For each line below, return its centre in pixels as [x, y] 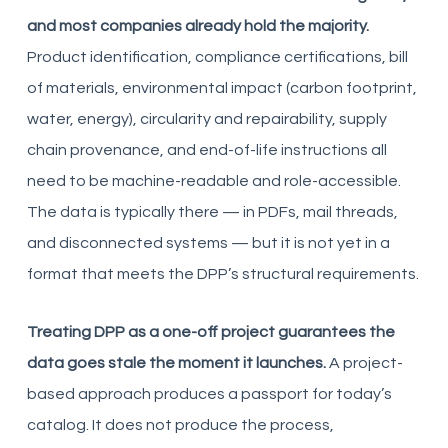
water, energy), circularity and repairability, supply [206, 118]
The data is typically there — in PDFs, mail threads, [212, 211]
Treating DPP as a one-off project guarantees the [210, 331]
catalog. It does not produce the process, [180, 424]
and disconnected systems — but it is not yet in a [208, 242]
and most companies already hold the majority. [197, 25]
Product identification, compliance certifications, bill [217, 56]
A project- [364, 362]
